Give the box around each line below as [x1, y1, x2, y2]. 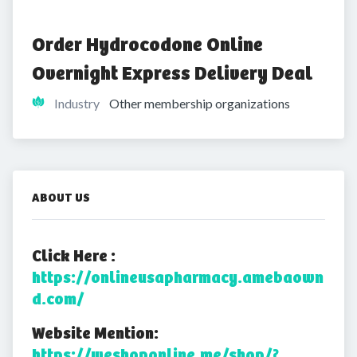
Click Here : [32, 246, 116, 266]
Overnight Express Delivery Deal [32, 61, 312, 85]
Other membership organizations [109, 96, 290, 111]
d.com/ [32, 289, 84, 309]
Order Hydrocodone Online [32, 33, 263, 57]
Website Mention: [32, 324, 159, 343]
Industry [54, 96, 100, 111]
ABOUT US [32, 190, 90, 205]
